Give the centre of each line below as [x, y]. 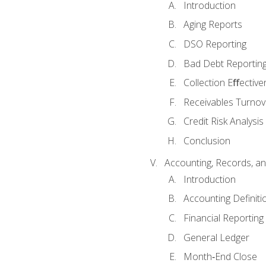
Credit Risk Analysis [223, 121]
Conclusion [207, 140]
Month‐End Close [220, 257]
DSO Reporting [215, 44]
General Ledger [216, 237]
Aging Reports [213, 25]
